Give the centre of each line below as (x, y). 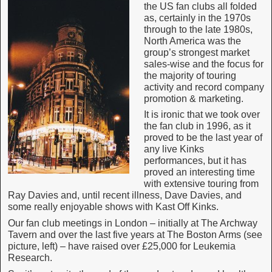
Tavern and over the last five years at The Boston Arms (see (135, 235)
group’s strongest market (197, 52)
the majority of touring (190, 75)
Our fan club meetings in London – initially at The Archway (133, 223)
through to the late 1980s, (198, 29)
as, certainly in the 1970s (197, 18)
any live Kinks (174, 149)
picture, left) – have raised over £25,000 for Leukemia (122, 246)
